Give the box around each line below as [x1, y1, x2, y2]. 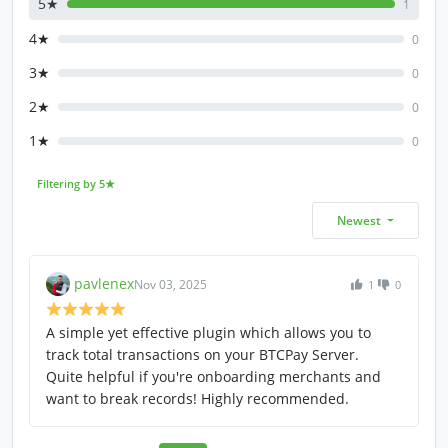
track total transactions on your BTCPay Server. [46, 345, 359, 365]
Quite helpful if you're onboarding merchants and [46, 367, 381, 387]
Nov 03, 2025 [134, 275, 207, 293]
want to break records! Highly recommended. [46, 389, 349, 409]
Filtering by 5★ [36, 177, 115, 191]
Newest [336, 212, 384, 230]
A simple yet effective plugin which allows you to [46, 323, 371, 343]
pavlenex [74, 274, 134, 294]
